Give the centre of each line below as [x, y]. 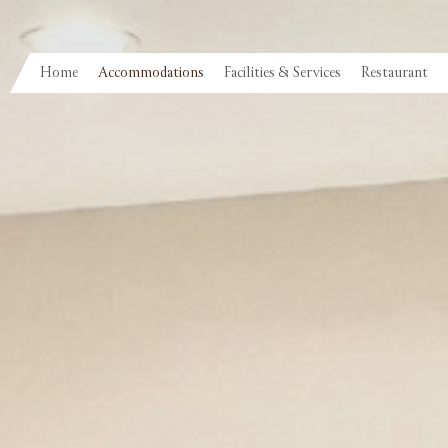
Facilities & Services [282, 72]
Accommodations [151, 72]
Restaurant [394, 72]
